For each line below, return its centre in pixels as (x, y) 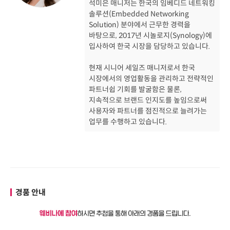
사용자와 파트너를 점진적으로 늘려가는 (148, 111)
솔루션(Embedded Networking (139, 14)
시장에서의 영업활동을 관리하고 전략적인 (151, 78)
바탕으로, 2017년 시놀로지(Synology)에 (150, 35)
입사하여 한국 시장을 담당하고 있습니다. (149, 46)
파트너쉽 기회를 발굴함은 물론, (135, 89)
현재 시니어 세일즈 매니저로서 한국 (142, 68)
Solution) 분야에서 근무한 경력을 (140, 24)
